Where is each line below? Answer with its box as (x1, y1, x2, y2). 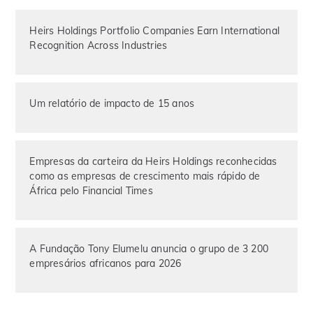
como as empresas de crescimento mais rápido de (29, 169, 261, 182)
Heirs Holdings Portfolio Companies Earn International (29, 24, 279, 37)
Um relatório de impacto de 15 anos (29, 96, 195, 110)
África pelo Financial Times (29, 184, 153, 197)
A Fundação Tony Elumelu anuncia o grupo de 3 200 (29, 242, 268, 255)
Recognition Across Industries (29, 38, 168, 52)
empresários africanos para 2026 (29, 256, 182, 270)
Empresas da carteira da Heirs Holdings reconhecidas (29, 154, 277, 168)
